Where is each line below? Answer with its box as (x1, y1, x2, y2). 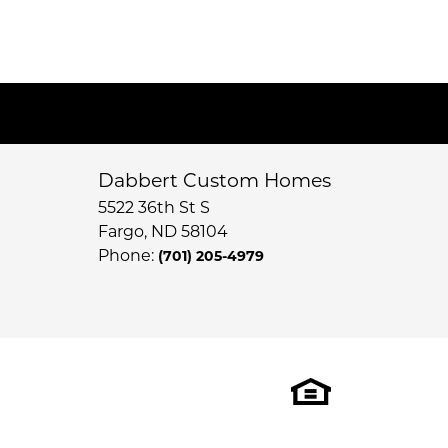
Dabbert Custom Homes (98, 173, 331, 192)
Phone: (98, 249, 158, 265)
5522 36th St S (98, 201, 210, 217)
